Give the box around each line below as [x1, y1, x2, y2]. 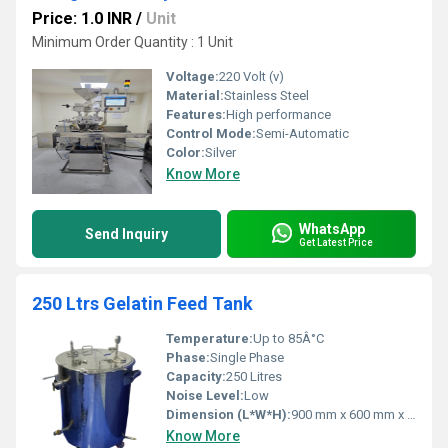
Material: [166, 88, 224, 103]
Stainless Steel [224, 88, 309, 103]
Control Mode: [166, 126, 256, 141]
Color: [166, 145, 205, 160]
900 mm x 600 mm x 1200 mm [291, 407, 407, 422]
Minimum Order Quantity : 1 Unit [32, 34, 233, 50]
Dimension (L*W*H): [166, 407, 291, 422]
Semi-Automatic [256, 126, 349, 141]
